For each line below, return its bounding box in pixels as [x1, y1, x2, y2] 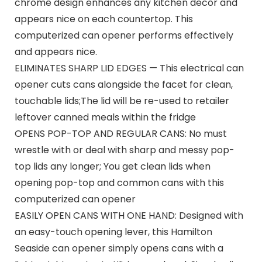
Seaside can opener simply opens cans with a [14, 241, 223, 255]
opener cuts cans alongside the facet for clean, [14, 77, 233, 91]
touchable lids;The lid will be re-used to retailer [14, 94, 229, 108]
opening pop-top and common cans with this [14, 175, 224, 189]
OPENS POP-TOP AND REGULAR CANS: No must [14, 126, 227, 140]
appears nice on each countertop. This [14, 12, 193, 26]
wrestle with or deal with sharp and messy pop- [14, 143, 235, 157]
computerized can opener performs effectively [14, 28, 233, 42]
